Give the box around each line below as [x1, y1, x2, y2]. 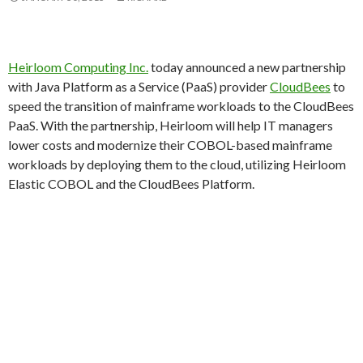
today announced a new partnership [148, 59, 346, 75]
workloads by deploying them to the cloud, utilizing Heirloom [8, 156, 346, 172]
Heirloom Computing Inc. [8, 59, 148, 75]
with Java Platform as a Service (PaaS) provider [8, 79, 270, 94]
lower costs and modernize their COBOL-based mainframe [8, 137, 332, 152]
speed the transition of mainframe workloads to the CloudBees [8, 98, 354, 113]
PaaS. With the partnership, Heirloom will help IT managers [8, 117, 333, 133]
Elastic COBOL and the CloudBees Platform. [8, 176, 254, 191]
